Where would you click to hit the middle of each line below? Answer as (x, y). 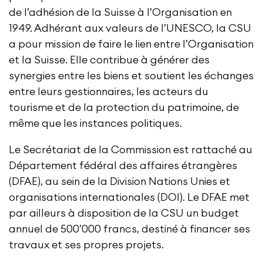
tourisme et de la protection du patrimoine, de (124, 108)
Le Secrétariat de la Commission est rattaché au (131, 150)
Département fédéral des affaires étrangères (123, 166)
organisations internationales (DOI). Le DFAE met (129, 198)
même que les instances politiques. (95, 124)
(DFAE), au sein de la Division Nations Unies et (119, 182)
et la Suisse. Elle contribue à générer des (109, 60)
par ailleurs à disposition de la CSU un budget (124, 213)
